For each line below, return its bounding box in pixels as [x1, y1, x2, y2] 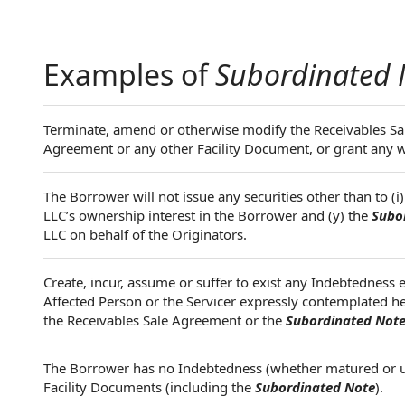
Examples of [43, 55, 215, 94]
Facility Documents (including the [43, 378, 255, 396]
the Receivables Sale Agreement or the [43, 311, 286, 329]
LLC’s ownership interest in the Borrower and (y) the [43, 206, 372, 224]
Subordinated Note [255, 378, 375, 396]
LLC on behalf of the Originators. [43, 225, 247, 243]
